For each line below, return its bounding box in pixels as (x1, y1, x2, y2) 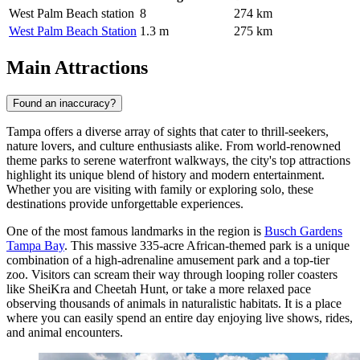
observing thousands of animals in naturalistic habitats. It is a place (6, 296, 342, 310)
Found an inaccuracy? (13, 96, 116, 109)
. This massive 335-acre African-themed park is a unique (64, 238, 350, 252)
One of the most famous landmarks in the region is (6, 223, 264, 238)
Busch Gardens (264, 223, 342, 238)
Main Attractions (6, 56, 148, 78)
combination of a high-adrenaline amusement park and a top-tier (6, 252, 329, 267)
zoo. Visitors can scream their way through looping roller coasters (6, 267, 337, 281)
